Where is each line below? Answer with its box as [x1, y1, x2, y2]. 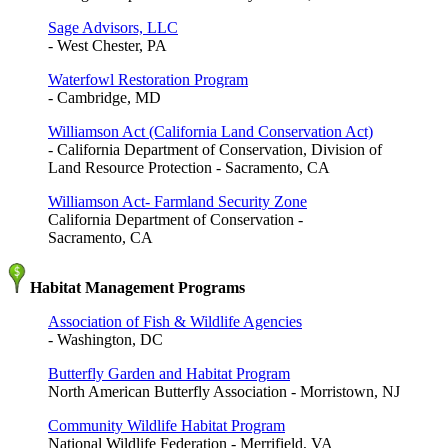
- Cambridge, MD [48, 89, 161, 107]
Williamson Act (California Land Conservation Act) [48, 123, 373, 141]
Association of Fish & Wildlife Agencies [48, 313, 302, 331]
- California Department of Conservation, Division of [48, 141, 382, 159]
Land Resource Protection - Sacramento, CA [48, 159, 330, 177]
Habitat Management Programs [26, 279, 245, 297]
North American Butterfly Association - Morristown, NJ [48, 383, 400, 401]
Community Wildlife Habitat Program [48, 417, 285, 435]
